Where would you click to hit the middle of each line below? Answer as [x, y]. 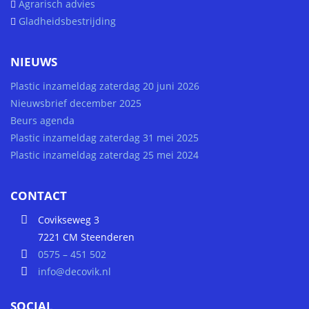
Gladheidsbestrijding [67, 21]
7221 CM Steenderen [86, 237]
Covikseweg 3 [69, 219]
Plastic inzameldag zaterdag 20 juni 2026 [105, 86]
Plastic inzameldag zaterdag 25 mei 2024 [104, 154]
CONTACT [39, 195]
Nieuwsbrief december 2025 [76, 103]
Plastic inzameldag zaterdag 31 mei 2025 [104, 137]
